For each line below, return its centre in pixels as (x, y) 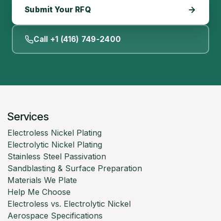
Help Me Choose (40, 192)
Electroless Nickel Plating (55, 133)
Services (28, 117)
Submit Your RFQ (58, 10)
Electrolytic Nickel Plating (55, 145)
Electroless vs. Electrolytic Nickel (69, 204)
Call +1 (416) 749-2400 (77, 39)
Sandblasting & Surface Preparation (76, 168)
